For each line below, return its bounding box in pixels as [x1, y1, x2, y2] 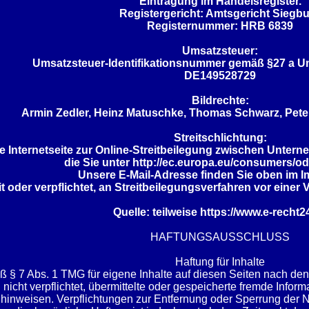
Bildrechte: [191, 94, 249, 106]
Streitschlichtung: [173, 132, 267, 143]
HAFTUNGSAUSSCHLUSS [150, 231, 290, 243]
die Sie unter [63, 157, 132, 168]
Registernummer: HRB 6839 [147, 20, 293, 32]
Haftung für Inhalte [175, 256, 265, 268]
